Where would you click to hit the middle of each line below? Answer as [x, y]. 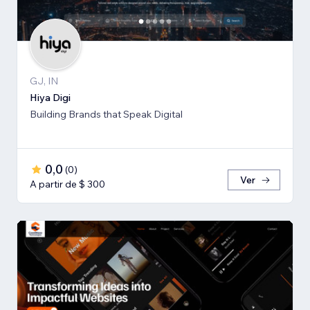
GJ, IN [44, 81]
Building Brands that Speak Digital [106, 115]
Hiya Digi [50, 98]
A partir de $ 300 [67, 184]
